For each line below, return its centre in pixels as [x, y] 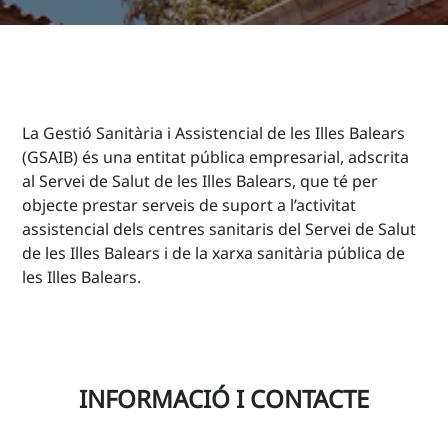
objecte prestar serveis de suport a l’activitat [189, 205]
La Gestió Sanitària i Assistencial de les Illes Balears [214, 133]
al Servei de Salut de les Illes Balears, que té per [200, 181]
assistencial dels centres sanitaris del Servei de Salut [219, 229]
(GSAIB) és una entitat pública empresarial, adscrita [216, 157]
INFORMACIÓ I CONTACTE [224, 398]
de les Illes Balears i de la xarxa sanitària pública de [214, 253]
